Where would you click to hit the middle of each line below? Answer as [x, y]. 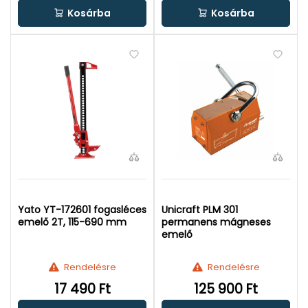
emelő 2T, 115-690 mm [72, 222]
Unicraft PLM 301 [200, 210]
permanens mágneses [216, 222]
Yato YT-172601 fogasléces [82, 210]
